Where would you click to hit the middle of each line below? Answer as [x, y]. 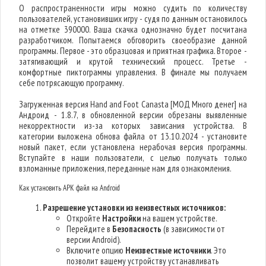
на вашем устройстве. [179, 218]
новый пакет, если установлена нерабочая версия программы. [133, 147]
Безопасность [137, 229]
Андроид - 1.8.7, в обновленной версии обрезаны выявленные [133, 115]
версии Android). [94, 240]
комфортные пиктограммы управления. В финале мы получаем [133, 72]
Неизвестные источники [168, 250]
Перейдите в [90, 229]
